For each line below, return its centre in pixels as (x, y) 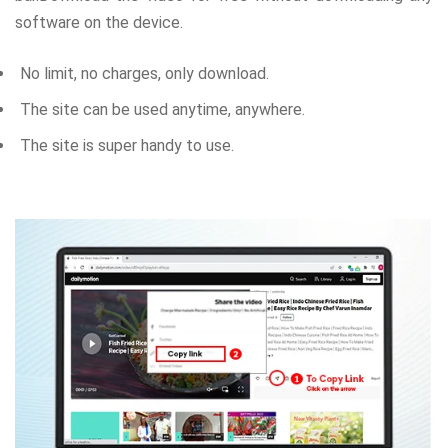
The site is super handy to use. (127, 146)
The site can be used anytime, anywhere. (162, 110)
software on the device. (99, 23)
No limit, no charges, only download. (144, 74)
